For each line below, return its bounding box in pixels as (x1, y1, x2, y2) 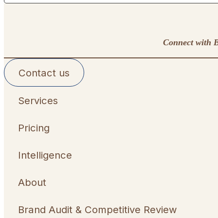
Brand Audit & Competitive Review (18, 203, 177, 216)
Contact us (18, 66, 70, 79)
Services (18, 94, 58, 107)
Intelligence (18, 148, 72, 161)
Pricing (18, 121, 50, 134)
